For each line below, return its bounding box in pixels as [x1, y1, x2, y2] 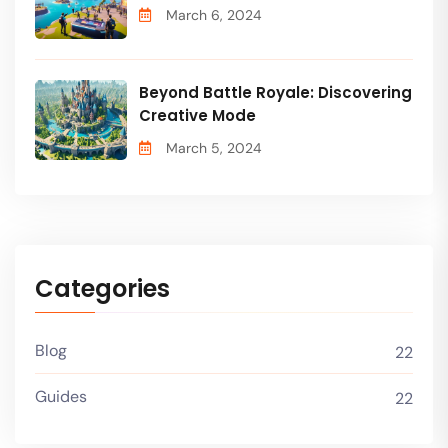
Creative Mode [139, 104, 256, 126]
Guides [35, 385, 87, 407]
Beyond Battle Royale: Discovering [139, 81, 412, 103]
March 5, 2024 [166, 138, 262, 157]
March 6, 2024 [166, 6, 262, 25]
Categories [35, 271, 170, 305]
